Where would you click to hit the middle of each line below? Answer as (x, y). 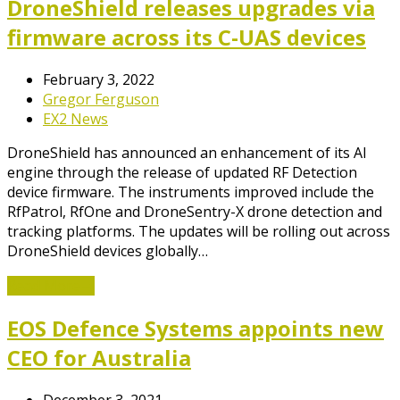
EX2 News (75, 118)
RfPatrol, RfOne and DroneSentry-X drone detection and (195, 211)
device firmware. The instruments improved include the (191, 192)
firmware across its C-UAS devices (187, 37)
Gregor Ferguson (101, 99)
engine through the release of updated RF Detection (182, 172)
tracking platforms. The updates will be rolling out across (199, 231)
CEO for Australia (99, 357)
